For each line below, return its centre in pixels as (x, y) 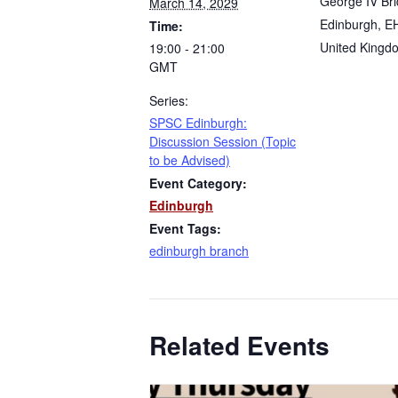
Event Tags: (185, 228)
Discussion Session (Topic (223, 141)
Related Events (239, 345)
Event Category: (198, 183)
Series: (169, 100)
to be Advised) (190, 159)
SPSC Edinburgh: (198, 122)
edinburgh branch (199, 250)
